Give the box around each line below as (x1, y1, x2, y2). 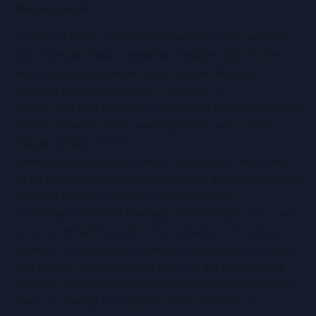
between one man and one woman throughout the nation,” (14, 241, 301, 257)
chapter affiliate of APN (14, 135, 129, 151)
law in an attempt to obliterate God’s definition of (14, 293, 253, 310)
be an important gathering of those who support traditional (14, 170, 300, 186)
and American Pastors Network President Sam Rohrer (14, 47, 284, 63)
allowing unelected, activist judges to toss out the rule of (14, 276, 291, 292)
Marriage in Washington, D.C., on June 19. (14, 82, 225, 98)
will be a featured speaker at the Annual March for (14, 64, 261, 80)
